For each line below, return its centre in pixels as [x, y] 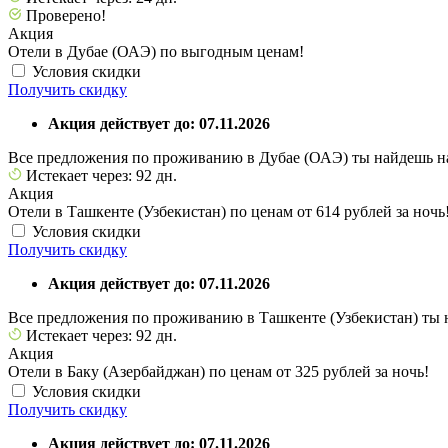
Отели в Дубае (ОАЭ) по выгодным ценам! [156, 51]
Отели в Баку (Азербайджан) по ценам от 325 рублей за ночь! [218, 371]
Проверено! [64, 15]
